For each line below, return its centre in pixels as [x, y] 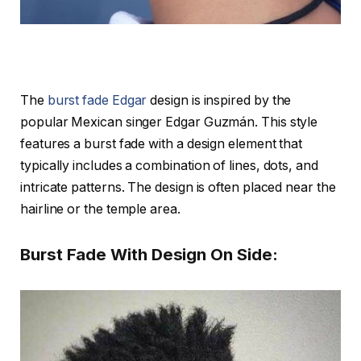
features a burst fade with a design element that [162, 144]
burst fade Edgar [97, 101]
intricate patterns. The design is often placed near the [178, 188]
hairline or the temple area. [100, 210]
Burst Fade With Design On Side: [149, 254]
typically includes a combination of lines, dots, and [169, 166]
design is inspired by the [219, 101]
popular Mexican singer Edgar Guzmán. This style [169, 122]
